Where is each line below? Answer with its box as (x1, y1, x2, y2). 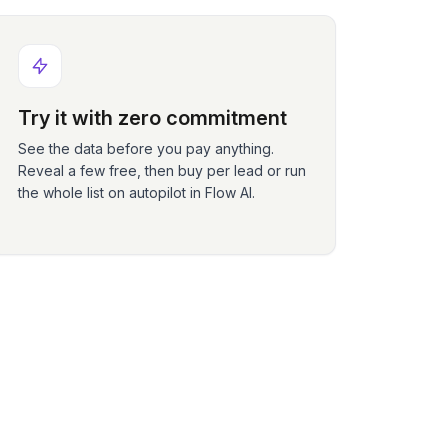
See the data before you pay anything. (18, 140, 275, 157)
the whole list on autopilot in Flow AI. (18, 184, 256, 201)
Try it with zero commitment (18, 106, 288, 130)
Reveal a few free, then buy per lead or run (18, 162, 307, 179)
